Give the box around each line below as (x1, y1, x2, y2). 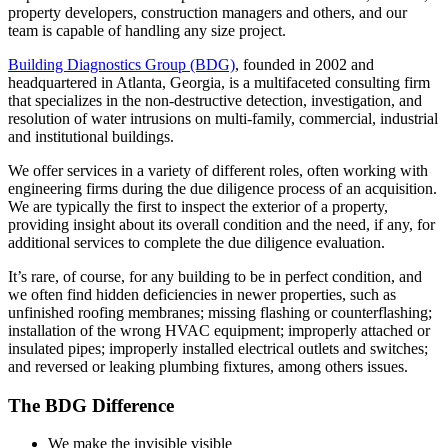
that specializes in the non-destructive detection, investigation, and (8, 92, 422, 109)
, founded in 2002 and (235, 56, 374, 73)
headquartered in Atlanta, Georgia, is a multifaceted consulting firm (8, 74, 430, 91)
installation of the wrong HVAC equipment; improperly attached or (8, 322, 430, 339)
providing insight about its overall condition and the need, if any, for (8, 216, 435, 233)
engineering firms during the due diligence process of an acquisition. (8, 180, 437, 197)
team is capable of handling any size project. (8, 22, 286, 39)
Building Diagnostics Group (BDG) (8, 56, 235, 73)
